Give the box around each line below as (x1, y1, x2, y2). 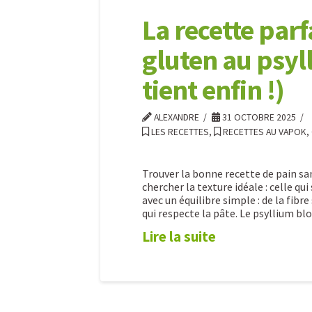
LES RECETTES (149, 125, 209, 138)
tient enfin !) (142, 72, 284, 107)
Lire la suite (142, 227, 216, 246)
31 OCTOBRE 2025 (220, 111, 296, 123)
